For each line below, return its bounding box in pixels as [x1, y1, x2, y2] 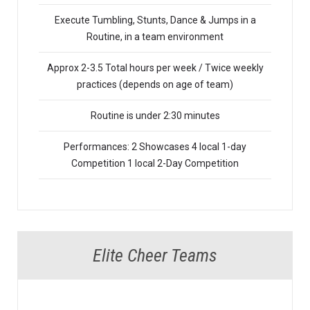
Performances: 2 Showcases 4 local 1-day [64, 141, 246, 153]
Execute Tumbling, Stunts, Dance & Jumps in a [54, 15, 256, 26]
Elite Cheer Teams [93, 245, 217, 266]
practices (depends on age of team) [77, 79, 233, 91]
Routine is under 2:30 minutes [90, 110, 220, 122]
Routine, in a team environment [86, 31, 224, 43]
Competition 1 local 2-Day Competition [71, 158, 239, 170]
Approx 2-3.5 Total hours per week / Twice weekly [46, 62, 264, 74]
